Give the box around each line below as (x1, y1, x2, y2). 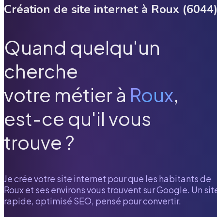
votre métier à (4, 83, 126, 107)
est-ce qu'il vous (4, 107, 151, 131)
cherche (4, 59, 78, 83)
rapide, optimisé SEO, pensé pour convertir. (4, 195, 181, 206)
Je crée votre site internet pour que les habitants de (4, 172, 211, 184)
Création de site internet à (4, 1, 151, 17)
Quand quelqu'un (4, 35, 160, 60)
